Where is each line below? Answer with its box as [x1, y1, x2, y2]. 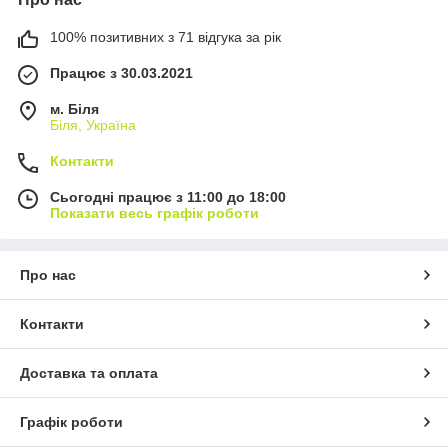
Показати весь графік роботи [50, 204, 259, 221]
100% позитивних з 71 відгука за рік [50, 28, 281, 45]
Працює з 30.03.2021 [50, 64, 193, 81]
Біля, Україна [50, 116, 136, 133]
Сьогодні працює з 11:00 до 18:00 [50, 188, 286, 205]
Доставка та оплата [20, 364, 158, 381]
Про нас [20, 266, 76, 283]
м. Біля [50, 100, 99, 117]
